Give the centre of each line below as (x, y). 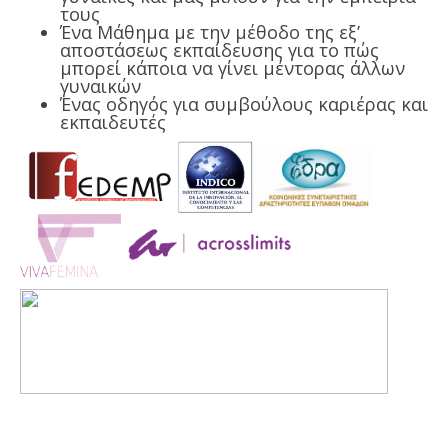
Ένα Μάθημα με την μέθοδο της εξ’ (210, 31)
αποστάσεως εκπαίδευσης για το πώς (219, 49)
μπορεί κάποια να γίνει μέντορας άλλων (232, 67)
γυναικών (100, 85)
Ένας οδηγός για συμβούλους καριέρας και (244, 103)
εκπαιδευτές (113, 121)
